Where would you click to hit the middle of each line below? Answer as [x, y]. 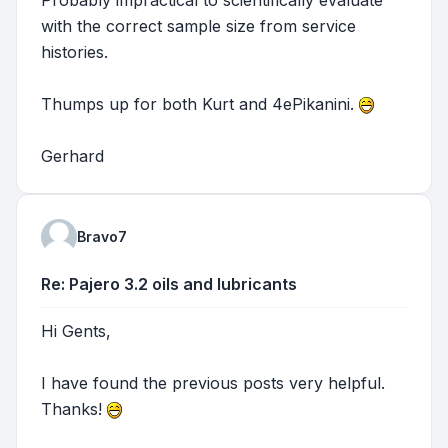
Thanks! [74, 408]
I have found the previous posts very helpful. [213, 382]
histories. [74, 51]
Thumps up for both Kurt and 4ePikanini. [200, 103]
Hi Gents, [76, 330]
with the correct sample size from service [198, 25]
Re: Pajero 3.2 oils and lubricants [169, 283]
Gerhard [72, 155]
